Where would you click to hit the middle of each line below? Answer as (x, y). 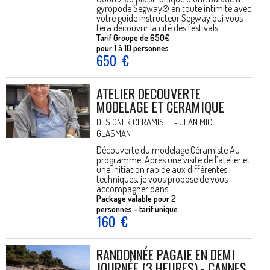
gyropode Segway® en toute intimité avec (174, 8)
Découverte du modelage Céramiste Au (168, 150)
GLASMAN (114, 133)
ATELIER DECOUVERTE (149, 93)
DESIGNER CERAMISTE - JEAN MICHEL (161, 122)
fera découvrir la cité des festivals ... (161, 28)
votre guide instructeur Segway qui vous (170, 18)
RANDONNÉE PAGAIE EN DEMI (166, 254)
